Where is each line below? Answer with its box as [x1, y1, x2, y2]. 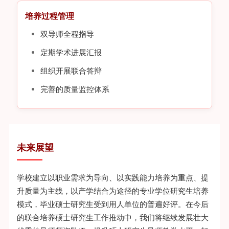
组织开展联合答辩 [40, 65, 102, 76]
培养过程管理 [25, 10, 74, 22]
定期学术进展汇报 [40, 47, 102, 58]
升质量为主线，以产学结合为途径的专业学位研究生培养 [16, 186, 209, 196]
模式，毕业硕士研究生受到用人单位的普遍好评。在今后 [16, 199, 209, 210]
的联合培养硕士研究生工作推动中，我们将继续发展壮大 [16, 212, 209, 223]
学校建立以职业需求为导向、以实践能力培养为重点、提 [16, 172, 209, 183]
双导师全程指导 [40, 29, 94, 39]
